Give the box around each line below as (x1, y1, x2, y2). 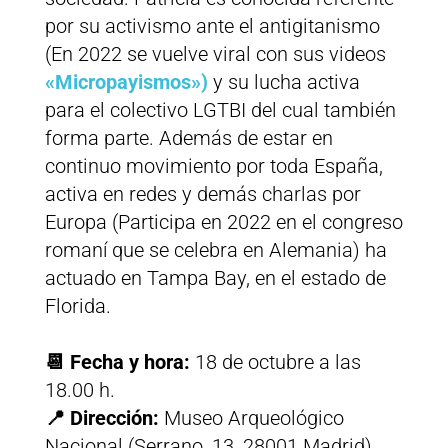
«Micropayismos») (44, 70, 208, 95)
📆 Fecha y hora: (44, 350, 195, 375)
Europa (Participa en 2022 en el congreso (44, 210, 403, 235)
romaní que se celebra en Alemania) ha (44, 238, 387, 263)
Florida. (44, 294, 111, 319)
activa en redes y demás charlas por (44, 182, 361, 207)
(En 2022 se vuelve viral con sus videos (44, 42, 386, 67)
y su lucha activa (207, 70, 360, 95)
